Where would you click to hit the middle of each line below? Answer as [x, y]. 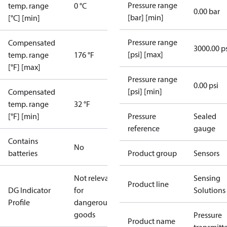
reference [144, 128]
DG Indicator [29, 190]
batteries [23, 153]
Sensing [207, 178]
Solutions [210, 190]
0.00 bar [207, 11]
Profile [19, 202]
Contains [23, 141]
